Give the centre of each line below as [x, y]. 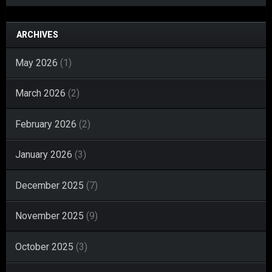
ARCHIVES [37, 34]
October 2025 [44, 246]
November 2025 [49, 216]
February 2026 [46, 124]
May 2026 [36, 63]
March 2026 [40, 93]
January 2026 [44, 154]
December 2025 [49, 185]
